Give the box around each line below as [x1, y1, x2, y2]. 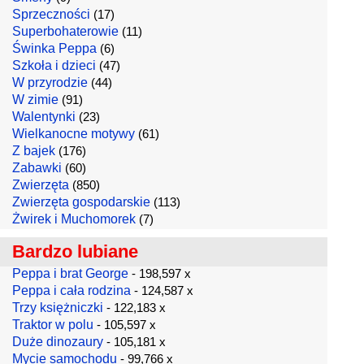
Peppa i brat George [12, 266, 128, 280]
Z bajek [12, 144, 55, 158]
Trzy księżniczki [12, 301, 103, 314]
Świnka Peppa [12, 41, 97, 55]
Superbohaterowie [12, 24, 119, 38]
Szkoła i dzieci [12, 58, 96, 72]
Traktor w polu [12, 318, 93, 331]
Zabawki [12, 161, 62, 175]
